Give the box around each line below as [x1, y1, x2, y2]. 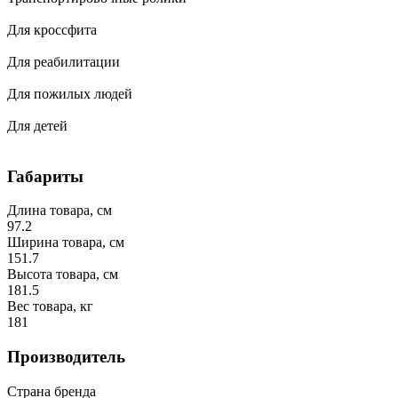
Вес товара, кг [7, 298, 93, 314]
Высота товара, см [7, 267, 118, 283]
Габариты [7, 166, 84, 186]
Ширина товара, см [7, 235, 124, 251]
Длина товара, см [7, 203, 112, 219]
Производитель [7, 346, 125, 366]
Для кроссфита [7, 21, 97, 37]
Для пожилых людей [7, 85, 132, 101]
